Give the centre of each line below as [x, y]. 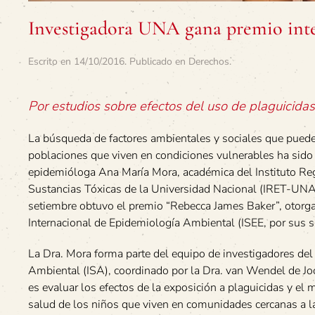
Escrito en [51, 62]
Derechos [209, 62]
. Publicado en [156, 62]
